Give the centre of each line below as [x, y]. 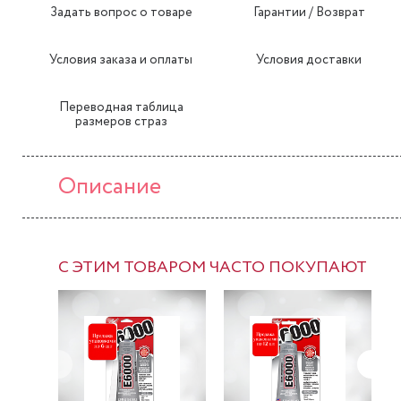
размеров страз [121, 122]
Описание [110, 187]
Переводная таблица [121, 107]
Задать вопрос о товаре [121, 13]
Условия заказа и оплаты [121, 60]
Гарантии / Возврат [309, 13]
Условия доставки [309, 60]
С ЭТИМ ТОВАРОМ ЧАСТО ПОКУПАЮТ [213, 268]
